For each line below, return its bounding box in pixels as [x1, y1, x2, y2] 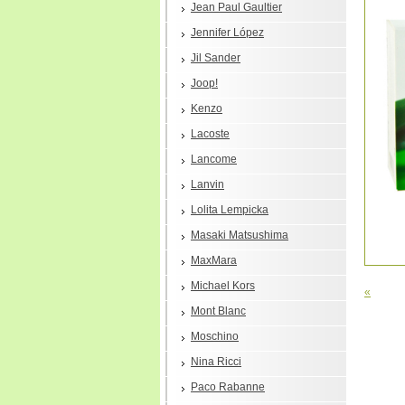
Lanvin [191, 178, 224, 191]
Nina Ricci [191, 355, 241, 368]
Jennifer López [191, 26, 264, 39]
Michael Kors [191, 279, 255, 292]
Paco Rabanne [191, 381, 265, 393]
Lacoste [191, 127, 230, 140]
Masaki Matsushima [191, 229, 288, 241]
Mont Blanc [191, 305, 246, 317]
